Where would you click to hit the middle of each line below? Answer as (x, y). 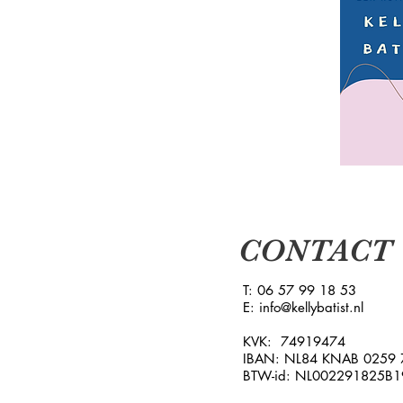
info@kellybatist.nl (311, 307)
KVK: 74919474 (294, 341)
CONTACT (315, 251)
